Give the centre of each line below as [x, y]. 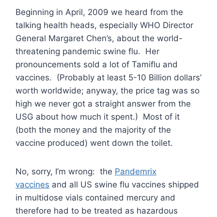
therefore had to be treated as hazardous [97, 211]
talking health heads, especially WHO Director [104, 25]
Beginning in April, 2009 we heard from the [99, 12]
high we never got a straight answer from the [103, 104]
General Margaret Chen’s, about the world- [99, 39]
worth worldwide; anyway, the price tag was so [108, 91]
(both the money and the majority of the [93, 130]
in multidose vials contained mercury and [95, 198]
